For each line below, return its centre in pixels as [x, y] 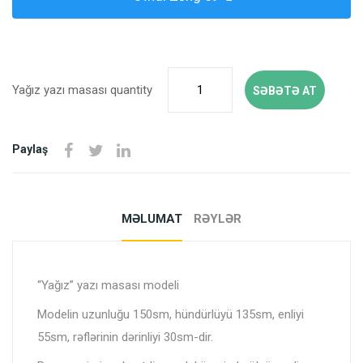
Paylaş [30, 149]
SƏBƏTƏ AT [285, 91]
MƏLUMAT [152, 219]
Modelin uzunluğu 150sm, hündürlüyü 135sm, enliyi [171, 315]
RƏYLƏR [218, 219]
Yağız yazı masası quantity [82, 90]
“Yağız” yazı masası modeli [108, 286]
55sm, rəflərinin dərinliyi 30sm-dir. [125, 337]
